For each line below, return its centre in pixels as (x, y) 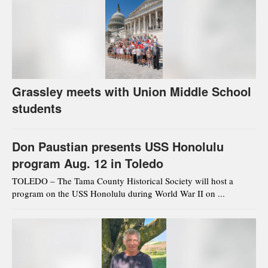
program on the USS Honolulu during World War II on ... (118, 194)
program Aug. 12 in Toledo (88, 163)
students (37, 108)
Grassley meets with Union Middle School (132, 92)
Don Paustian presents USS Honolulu (118, 147)
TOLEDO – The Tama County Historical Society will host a (123, 181)
